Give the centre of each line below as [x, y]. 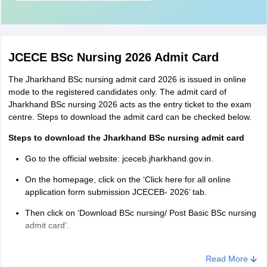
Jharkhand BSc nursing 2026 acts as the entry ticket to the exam [130, 105]
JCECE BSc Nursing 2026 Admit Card [113, 58]
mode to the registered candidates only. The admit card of [117, 92]
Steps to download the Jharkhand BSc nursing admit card [126, 138]
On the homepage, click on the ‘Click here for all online [128, 180]
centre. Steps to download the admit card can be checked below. [131, 117]
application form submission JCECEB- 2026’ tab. [117, 192]
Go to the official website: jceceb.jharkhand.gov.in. [120, 159]
